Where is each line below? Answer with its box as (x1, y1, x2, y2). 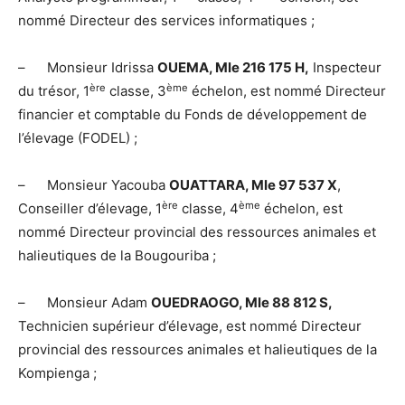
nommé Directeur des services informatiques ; (18, 12, 315, 30)
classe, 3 (106, 82, 166, 100)
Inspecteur (309, 59, 381, 77)
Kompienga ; (18, 364, 97, 382)
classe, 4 (178, 200, 239, 218)
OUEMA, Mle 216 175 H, (157, 59, 309, 77)
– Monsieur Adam (18, 294, 151, 312)
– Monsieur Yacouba (18, 176, 169, 194)
